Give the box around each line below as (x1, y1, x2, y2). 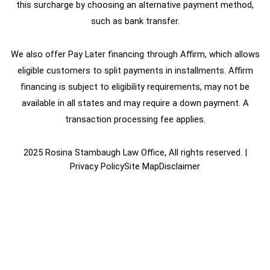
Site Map (124, 161, 159, 172)
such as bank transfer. (90, 16, 180, 27)
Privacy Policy (70, 161, 124, 172)
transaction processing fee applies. (64, 114, 206, 125)
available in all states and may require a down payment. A (21, 98, 249, 109)
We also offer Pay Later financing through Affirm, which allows (10, 49, 260, 60)
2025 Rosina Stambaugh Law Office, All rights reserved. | (23, 147, 247, 159)
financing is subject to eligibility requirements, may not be (20, 81, 250, 93)
